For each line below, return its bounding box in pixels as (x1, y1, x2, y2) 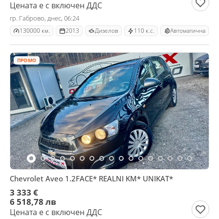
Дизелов (95, 26, 118, 35)
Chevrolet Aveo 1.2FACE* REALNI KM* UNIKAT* (10, 174, 173, 183)
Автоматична (170, 26, 205, 35)
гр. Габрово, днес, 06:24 (10, 14, 79, 22)
